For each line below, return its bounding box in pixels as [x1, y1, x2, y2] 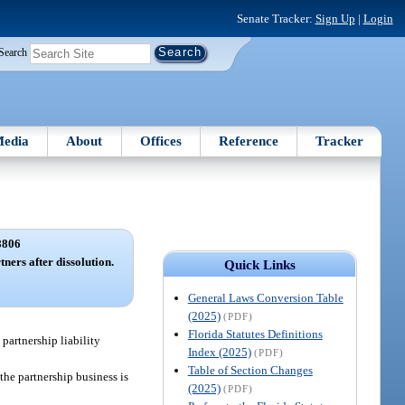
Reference [219, 133, 279, 148]
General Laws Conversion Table [187, 290, 344, 305]
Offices [139, 133, 182, 148]
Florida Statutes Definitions [187, 326, 323, 341]
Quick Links [223, 257, 296, 272]
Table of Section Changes [187, 363, 313, 377]
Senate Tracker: [236, 11, 316, 25]
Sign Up [315, 11, 355, 25]
